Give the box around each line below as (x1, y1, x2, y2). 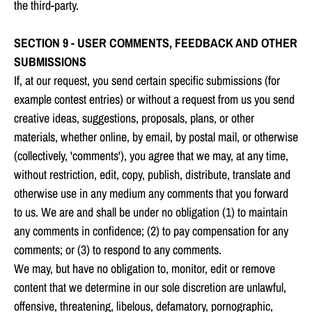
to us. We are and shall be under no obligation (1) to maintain (14, 203, 288, 221)
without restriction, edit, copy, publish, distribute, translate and (14, 166, 290, 184)
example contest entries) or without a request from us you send (14, 91, 295, 109)
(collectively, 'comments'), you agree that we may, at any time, (14, 147, 288, 165)
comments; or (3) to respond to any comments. (14, 241, 221, 259)
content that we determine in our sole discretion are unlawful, (14, 279, 286, 297)
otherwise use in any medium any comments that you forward (14, 185, 288, 203)
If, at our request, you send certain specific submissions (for (14, 72, 280, 90)
